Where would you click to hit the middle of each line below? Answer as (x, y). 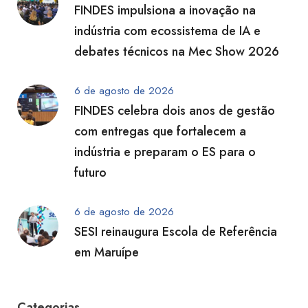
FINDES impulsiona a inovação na (165, 11)
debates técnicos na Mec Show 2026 (177, 52)
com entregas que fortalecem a (160, 132)
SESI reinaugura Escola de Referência (176, 232)
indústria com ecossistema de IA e (167, 31)
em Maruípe (107, 253)
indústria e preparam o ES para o (165, 152)
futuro (90, 173)
